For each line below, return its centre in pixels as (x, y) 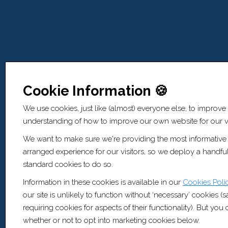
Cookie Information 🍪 (95, 91)
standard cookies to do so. (68, 164)
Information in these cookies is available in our (103, 182)
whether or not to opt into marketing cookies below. (111, 220)
